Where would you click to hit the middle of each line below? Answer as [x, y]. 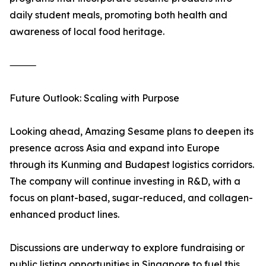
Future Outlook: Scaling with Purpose [94, 98]
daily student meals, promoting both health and [118, 15]
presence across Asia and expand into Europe [115, 148]
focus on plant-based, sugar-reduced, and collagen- [131, 198]
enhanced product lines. [64, 215]
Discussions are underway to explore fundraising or [127, 248]
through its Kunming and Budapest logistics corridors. [132, 165]
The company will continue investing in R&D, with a [125, 181]
